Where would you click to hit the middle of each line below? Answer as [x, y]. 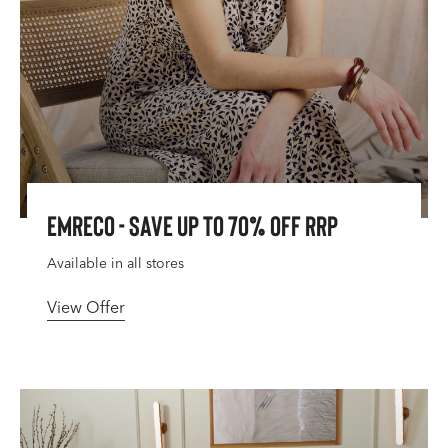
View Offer [86, 307]
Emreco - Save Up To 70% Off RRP [192, 225]
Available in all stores [115, 263]
